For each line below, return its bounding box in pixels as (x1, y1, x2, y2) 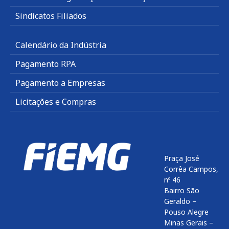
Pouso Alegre (164, 207, 209, 217)
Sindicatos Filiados (15, 10, 86, 21)
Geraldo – (164, 196, 196, 206)
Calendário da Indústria (15, 39, 106, 51)
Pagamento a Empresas (15, 77, 105, 88)
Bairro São (164, 185, 199, 195)
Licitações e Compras (15, 96, 96, 107)
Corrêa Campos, (164, 164, 218, 174)
